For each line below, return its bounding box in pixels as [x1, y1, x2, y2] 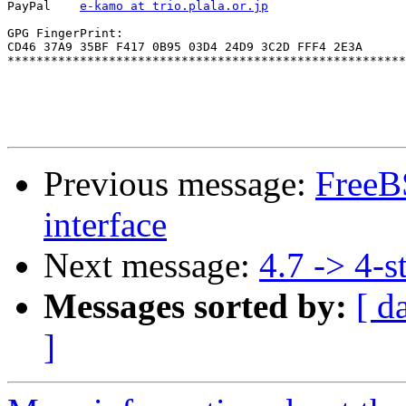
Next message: [43, 246, 259, 285]
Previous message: [43, 164, 315, 204]
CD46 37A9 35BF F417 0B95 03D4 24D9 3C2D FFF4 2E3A [7, 40, 362, 54]
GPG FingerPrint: [7, 26, 123, 41]
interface [43, 205, 167, 245]
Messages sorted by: [43, 286, 347, 326]
